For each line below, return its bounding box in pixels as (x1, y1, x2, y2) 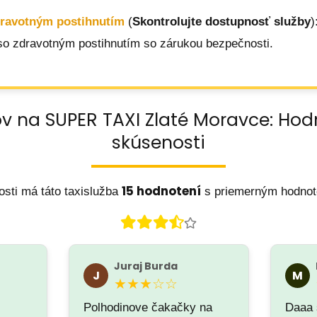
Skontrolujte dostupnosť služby (132, 15, 311, 29)
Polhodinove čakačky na (83, 301, 213, 314)
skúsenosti (112, 130, 205, 155)
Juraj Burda (114, 259, 178, 273)
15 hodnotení (121, 183, 201, 200)
